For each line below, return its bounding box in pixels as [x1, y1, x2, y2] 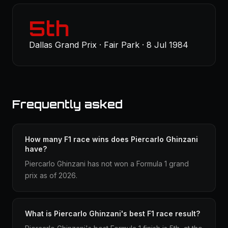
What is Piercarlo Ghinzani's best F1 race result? [25, 209, 200, 218]
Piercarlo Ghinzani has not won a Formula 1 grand [25, 159, 189, 168]
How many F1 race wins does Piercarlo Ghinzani [25, 135, 198, 144]
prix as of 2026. [25, 171, 77, 180]
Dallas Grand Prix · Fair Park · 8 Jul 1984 [29, 40, 188, 50]
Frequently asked [12, 97, 123, 111]
